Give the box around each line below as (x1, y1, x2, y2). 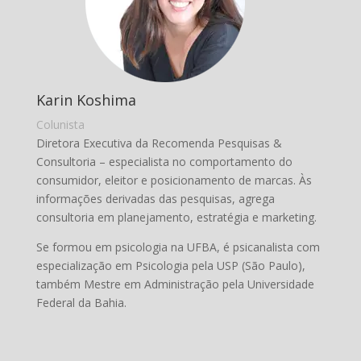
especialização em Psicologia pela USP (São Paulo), (35, 258, 305, 273)
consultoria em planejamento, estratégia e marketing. (35, 210, 317, 225)
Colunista (35, 117, 85, 132)
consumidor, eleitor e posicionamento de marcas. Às (35, 172, 312, 188)
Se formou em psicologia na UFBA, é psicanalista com (35, 239, 320, 255)
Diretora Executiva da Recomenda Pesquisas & (35, 135, 282, 151)
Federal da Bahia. (35, 295, 127, 310)
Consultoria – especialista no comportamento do (35, 154, 293, 169)
